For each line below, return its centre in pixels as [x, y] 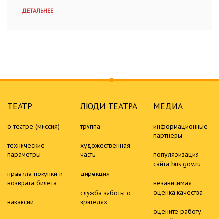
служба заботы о [106, 192]
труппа [90, 126]
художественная [105, 145]
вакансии [21, 202]
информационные [180, 126]
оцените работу [177, 211]
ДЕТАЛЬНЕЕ [38, 11]
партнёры [168, 135]
